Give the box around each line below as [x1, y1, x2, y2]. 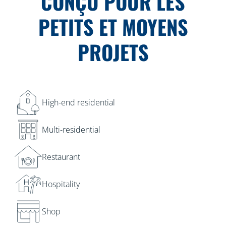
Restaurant [41, 151, 80, 162]
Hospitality [41, 179, 80, 190]
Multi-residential [41, 124, 100, 135]
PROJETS [77, 37, 149, 67]
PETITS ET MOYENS [38, 12, 188, 42]
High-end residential [41, 97, 115, 108]
